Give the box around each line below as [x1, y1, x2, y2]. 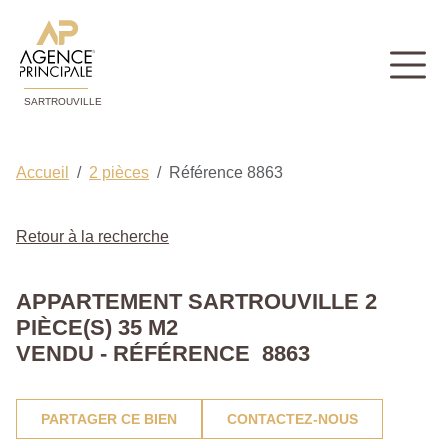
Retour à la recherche [16, 228, 169, 246]
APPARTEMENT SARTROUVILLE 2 [16, 289, 377, 315]
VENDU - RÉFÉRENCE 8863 [16, 341, 310, 367]
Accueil [16, 164, 69, 182]
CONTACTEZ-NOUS [227, 411, 358, 428]
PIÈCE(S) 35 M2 [16, 315, 178, 341]
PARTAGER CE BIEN [41, 411, 177, 428]
